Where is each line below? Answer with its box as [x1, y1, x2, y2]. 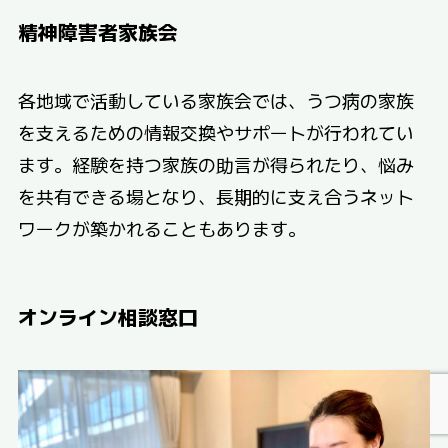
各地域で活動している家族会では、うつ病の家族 [17, 87, 414, 114]
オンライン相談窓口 [17, 302, 198, 332]
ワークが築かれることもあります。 [17, 215, 306, 242]
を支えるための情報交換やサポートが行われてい [17, 119, 414, 146]
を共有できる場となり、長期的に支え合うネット [17, 183, 414, 210]
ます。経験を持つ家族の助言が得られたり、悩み [17, 151, 414, 178]
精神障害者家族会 [17, 16, 178, 46]
